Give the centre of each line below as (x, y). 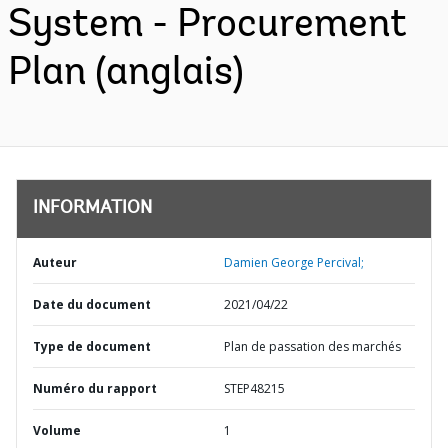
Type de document (92, 346)
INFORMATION (92, 209)
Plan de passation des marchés (312, 346)
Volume (57, 430)
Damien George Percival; (294, 262)
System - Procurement (207, 26)
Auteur (55, 262)
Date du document (92, 304)
